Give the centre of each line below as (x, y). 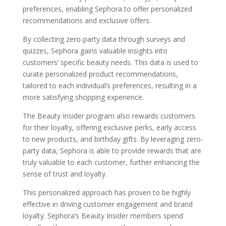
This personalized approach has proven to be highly (106, 192)
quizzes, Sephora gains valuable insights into (95, 50)
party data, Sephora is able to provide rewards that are (112, 150)
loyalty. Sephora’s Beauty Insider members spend (103, 215)
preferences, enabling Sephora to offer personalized (107, 9)
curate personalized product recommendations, (100, 74)
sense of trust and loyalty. (65, 174)
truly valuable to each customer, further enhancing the (111, 162)
